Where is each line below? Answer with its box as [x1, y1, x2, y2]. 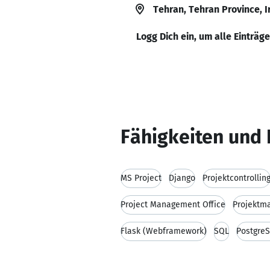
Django [169, 173, 195, 183]
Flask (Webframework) [121, 226, 207, 236]
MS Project [121, 173, 162, 183]
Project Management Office [121, 199, 225, 210]
